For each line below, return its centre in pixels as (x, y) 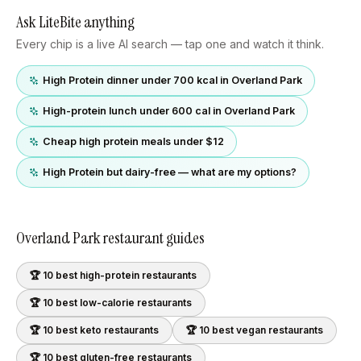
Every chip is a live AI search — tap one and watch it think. (170, 44)
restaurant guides (153, 238)
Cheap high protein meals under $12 (133, 141)
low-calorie (107, 303)
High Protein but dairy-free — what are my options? (170, 172)
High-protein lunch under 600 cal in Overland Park (169, 111)
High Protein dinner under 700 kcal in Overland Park (172, 80)
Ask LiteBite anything (75, 22)
